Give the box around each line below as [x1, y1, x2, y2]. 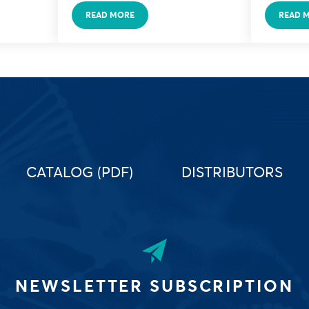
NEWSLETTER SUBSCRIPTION [15, 275, 294, 297]
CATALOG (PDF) [26, 162, 133, 181]
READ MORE [86, 9, 134, 20]
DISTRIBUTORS [181, 162, 283, 181]
